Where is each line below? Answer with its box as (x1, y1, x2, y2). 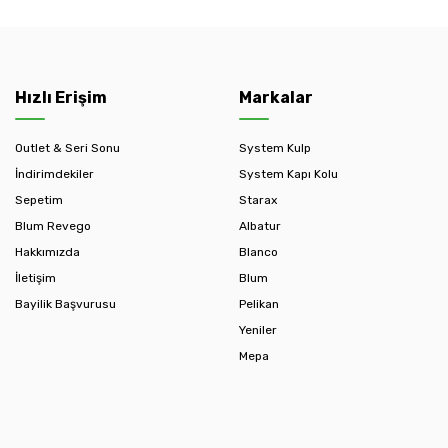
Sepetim (15, 193, 63, 208)
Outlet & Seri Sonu (15, 141, 120, 156)
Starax (239, 193, 277, 208)
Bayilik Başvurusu (15, 297, 116, 312)
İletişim (15, 271, 56, 286)
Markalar (239, 88, 313, 108)
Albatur (239, 219, 281, 234)
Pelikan (239, 297, 279, 312)
